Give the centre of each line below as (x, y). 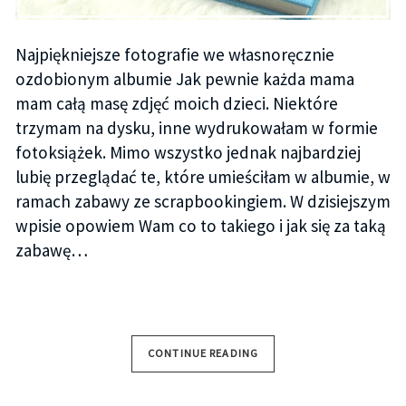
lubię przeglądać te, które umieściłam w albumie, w (203, 177)
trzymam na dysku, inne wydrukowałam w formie (196, 128)
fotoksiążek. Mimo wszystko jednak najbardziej (188, 153)
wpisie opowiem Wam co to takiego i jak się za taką (200, 226)
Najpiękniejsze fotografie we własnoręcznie (174, 55)
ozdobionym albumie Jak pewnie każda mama (184, 79)
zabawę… (51, 251)
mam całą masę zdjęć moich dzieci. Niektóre (176, 104)
